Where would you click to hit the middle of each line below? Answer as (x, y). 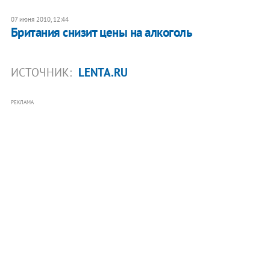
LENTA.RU (103, 72)
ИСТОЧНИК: (42, 72)
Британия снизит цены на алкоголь (101, 32)
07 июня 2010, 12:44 (39, 19)
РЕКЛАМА (22, 102)
